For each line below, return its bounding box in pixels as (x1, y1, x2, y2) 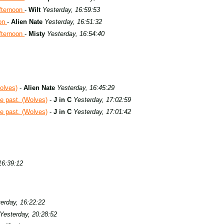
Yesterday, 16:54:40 (47, 30, 105, 37)
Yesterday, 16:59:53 (42, 6, 100, 13)
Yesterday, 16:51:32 (44, 18, 102, 25)
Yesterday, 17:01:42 (73, 108, 131, 115)
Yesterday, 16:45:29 (57, 84, 114, 91)
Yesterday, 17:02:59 (73, 96, 131, 103)
